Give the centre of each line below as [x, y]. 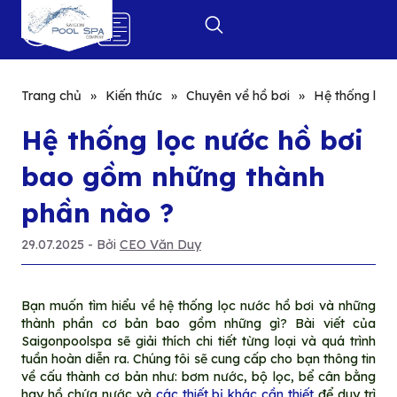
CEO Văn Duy [160, 244]
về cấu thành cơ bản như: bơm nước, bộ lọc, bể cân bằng [198, 376]
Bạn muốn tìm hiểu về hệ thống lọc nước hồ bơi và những [198, 305]
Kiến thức [133, 96]
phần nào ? [97, 212]
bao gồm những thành [173, 175]
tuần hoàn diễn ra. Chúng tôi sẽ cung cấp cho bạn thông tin [198, 358]
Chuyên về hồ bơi [237, 96]
